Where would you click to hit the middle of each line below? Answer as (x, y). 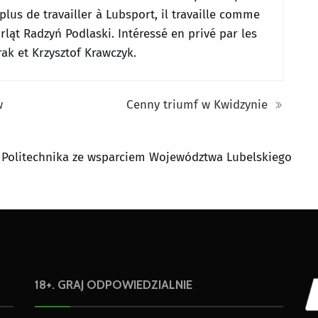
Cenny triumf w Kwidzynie (199, 104)
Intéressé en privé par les (187, 33)
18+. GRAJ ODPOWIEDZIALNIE (114, 284)
